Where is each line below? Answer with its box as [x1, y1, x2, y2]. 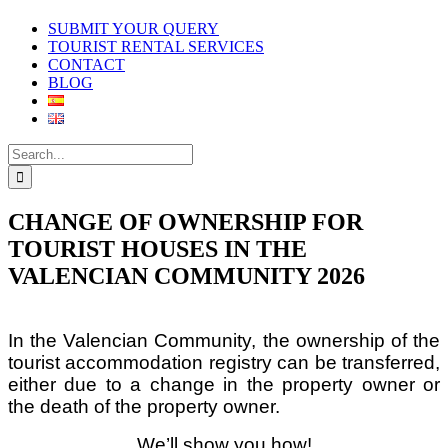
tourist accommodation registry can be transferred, [8, 351, 440, 373]
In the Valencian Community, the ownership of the [8, 329, 440, 351]
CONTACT [48, 56, 125, 73]
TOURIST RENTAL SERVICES [48, 38, 264, 55]
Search [7, 143, 50, 160]
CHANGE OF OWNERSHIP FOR [8, 208, 363, 235]
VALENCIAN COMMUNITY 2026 [8, 262, 365, 289]
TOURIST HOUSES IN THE [8, 235, 307, 262]
